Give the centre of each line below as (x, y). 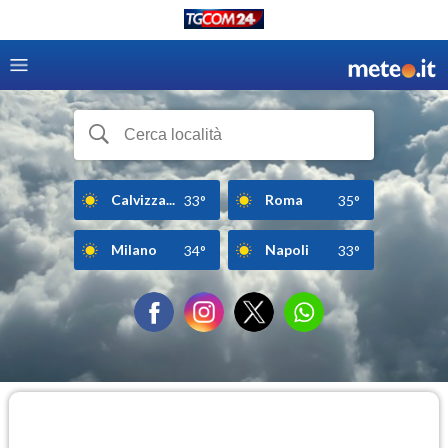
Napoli (287, 249)
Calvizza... (143, 199)
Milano (134, 249)
